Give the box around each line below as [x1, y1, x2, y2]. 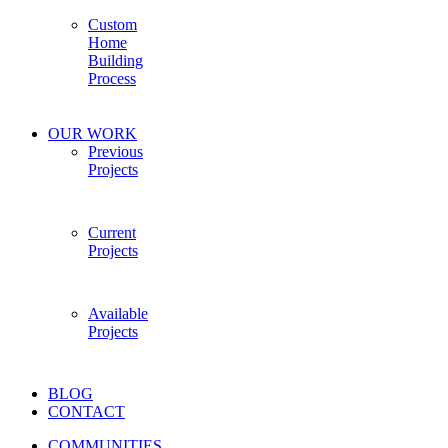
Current [88, 223, 136, 241]
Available [88, 304, 148, 322]
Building [88, 52, 143, 70]
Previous [88, 142, 143, 160]
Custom [88, 16, 137, 34]
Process [88, 70, 136, 88]
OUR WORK [48, 124, 137, 142]
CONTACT [48, 403, 125, 421]
